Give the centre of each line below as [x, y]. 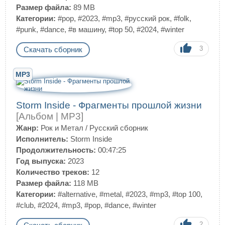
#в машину [86, 29]
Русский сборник [119, 128]
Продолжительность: [56, 150]
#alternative [77, 194]
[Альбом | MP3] [50, 116]
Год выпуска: [41, 161]
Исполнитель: [42, 139]
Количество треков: [53, 172]
